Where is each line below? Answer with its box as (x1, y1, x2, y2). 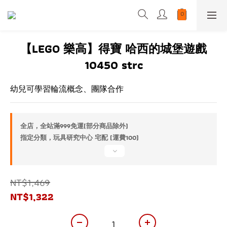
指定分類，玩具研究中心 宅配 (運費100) (20, 132, 139, 143)
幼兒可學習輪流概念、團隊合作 (10, 83, 124, 95)
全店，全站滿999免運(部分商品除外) (20, 121, 128, 131)
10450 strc (84, 56, 143, 74)
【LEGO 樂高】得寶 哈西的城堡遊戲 (20, 40, 207, 58)
